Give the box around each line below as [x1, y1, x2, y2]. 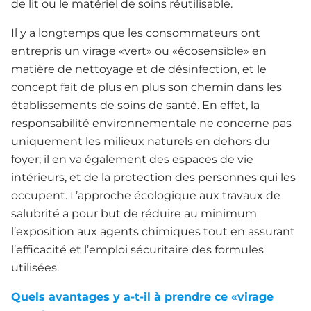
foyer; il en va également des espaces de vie [11, 153, 253, 167]
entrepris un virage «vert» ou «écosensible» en [11, 44, 267, 58]
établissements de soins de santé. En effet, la [11, 99, 260, 112]
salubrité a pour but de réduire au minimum [11, 207, 257, 221]
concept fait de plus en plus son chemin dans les [11, 81, 282, 94]
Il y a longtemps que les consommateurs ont [11, 26, 260, 40]
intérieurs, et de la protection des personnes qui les [11, 171, 296, 185]
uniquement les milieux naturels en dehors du [11, 135, 270, 149]
